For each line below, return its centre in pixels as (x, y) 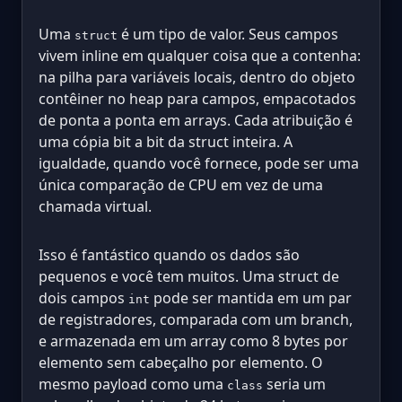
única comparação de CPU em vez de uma (181, 185)
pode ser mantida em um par (251, 298)
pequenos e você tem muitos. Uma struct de (189, 277)
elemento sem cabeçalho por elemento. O (181, 363)
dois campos (83, 298)
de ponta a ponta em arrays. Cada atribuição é (196, 121)
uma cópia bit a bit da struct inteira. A (166, 142)
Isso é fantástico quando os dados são (169, 255)
